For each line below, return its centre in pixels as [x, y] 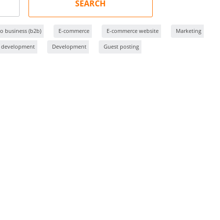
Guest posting [121, 46]
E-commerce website [132, 31]
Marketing [188, 31]
